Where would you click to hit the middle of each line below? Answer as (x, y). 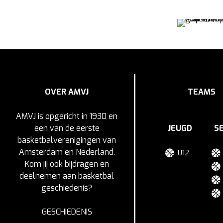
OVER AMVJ (67, 92)
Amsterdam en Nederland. (67, 152)
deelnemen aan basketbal (67, 176)
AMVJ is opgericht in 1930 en (67, 116)
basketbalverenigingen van (67, 140)
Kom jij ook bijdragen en (67, 164)
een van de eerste (67, 128)
